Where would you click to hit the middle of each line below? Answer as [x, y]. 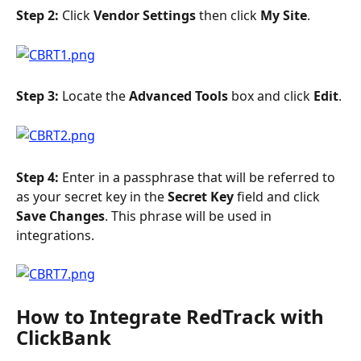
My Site [284, 15]
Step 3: [39, 96]
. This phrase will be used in [190, 216]
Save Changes [60, 216]
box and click [272, 96]
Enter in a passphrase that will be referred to [200, 177]
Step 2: [39, 15]
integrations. [55, 235]
